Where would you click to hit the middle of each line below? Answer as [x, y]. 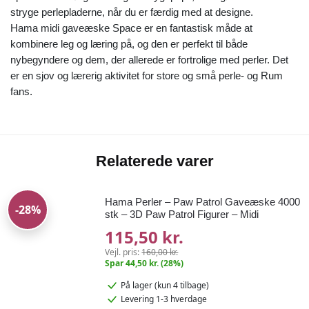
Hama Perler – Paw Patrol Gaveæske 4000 [203, 201]
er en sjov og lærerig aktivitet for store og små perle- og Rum [147, 75]
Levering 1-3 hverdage [164, 299]
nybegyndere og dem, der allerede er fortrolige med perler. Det [149, 59]
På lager [138, 286]
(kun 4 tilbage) [182, 286]
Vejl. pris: [123, 252]
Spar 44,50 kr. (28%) [144, 263]
